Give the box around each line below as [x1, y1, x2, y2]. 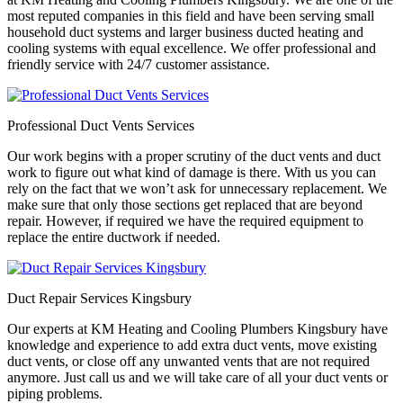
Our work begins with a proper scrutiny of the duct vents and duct [7, 148, 381, 165]
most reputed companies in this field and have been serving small [7, 8, 374, 24]
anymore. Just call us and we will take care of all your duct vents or [7, 370, 388, 386]
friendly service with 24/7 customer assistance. [7, 57, 270, 73]
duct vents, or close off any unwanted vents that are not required [7, 354, 370, 370]
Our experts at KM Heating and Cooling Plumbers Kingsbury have [7, 321, 388, 337]
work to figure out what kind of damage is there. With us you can [7, 165, 376, 181]
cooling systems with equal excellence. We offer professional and [7, 40, 376, 57]
